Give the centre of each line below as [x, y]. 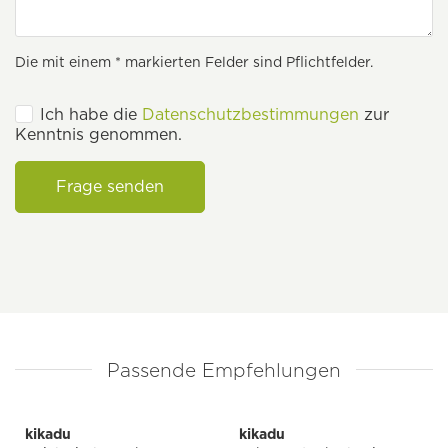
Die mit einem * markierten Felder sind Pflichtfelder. [194, 62]
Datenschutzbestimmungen [250, 115]
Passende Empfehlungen [224, 371]
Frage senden [110, 187]
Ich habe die [91, 115]
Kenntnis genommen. [98, 135]
